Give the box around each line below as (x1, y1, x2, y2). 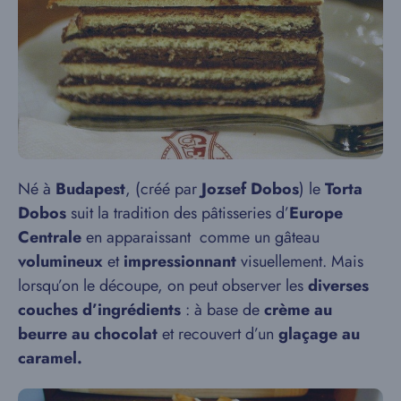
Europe (289, 201, 343, 226)
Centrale (18, 226, 81, 250)
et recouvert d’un (158, 322, 278, 346)
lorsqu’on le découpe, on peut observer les (18, 274, 308, 298)
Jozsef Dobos (201, 177, 299, 201)
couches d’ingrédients (18, 298, 181, 322)
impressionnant (124, 250, 236, 274)
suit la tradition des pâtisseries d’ (66, 201, 289, 226)
